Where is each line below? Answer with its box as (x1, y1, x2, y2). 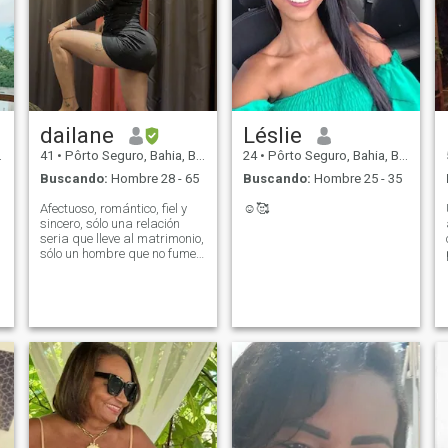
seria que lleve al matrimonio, (39, 230, 204, 246)
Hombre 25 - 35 (310, 170, 402, 186)
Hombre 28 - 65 (107, 170, 199, 186)
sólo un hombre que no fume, (39, 245, 199, 261)
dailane (39, 122, 114, 149)
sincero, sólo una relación (39, 215, 180, 231)
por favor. (39, 260, 93, 276)
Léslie (242, 122, 302, 149)
